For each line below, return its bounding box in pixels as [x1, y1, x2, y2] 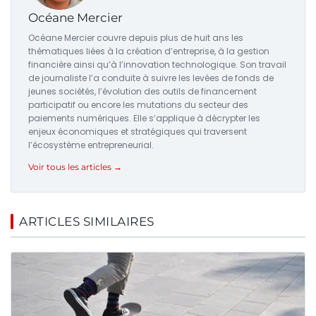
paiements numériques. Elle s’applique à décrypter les [28, 111, 260, 124]
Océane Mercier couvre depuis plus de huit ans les [28, 31, 243, 44]
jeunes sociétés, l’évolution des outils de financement [28, 85, 257, 97]
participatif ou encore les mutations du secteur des [28, 98, 248, 111]
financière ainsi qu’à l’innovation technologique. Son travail [28, 58, 286, 71]
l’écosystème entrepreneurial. [28, 138, 154, 151]
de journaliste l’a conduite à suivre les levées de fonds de [28, 71, 274, 84]
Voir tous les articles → [28, 161, 122, 172]
